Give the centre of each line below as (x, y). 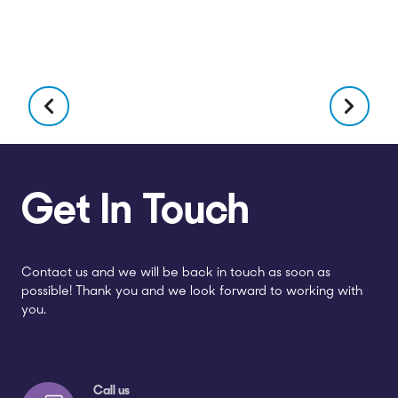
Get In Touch (135, 213)
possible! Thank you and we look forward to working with (192, 292)
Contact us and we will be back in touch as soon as (176, 274)
